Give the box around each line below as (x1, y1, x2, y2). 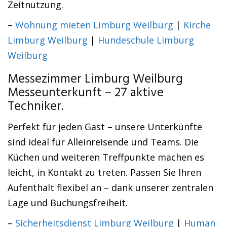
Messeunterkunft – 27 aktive (8, 83, 164, 103)
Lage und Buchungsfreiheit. (8, 197, 128, 209)
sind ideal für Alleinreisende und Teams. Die (8, 136, 199, 148)
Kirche (183, 19, 211, 31)
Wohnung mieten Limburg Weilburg (15, 19, 173, 31)
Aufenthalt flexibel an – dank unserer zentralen (8, 181, 213, 194)
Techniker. (8, 97, 64, 117)
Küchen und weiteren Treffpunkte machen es (8, 151, 204, 163)
